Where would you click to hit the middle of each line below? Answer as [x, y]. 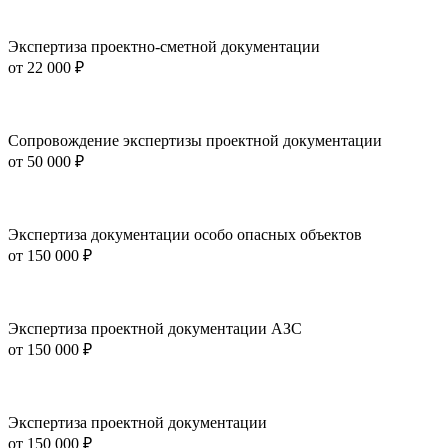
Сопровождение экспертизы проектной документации [195, 141]
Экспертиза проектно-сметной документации [164, 47]
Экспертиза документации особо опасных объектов [185, 235]
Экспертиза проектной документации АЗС [155, 329]
